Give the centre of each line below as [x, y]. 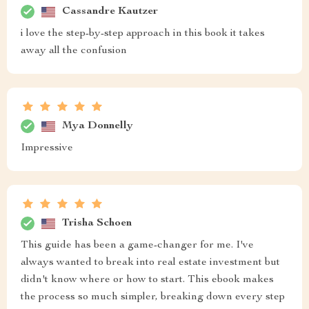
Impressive [47, 148]
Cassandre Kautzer [110, 11]
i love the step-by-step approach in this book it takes [143, 34]
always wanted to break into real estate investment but [150, 263]
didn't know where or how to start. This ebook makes [147, 280]
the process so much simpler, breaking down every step [153, 297]
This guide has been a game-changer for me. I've [137, 246]
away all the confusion [74, 51]
